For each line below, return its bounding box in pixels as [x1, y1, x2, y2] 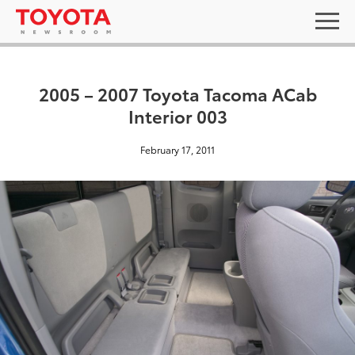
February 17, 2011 [140, 143, 215, 156]
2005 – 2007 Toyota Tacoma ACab [38, 81, 317, 105]
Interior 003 [128, 103, 227, 128]
